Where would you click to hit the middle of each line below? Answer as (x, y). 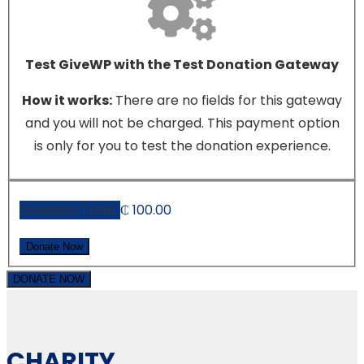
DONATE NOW (49, 279)
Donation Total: (70, 210)
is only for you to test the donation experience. (182, 145)
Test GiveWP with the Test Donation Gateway (182, 64)
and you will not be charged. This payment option (182, 123)
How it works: (67, 100)
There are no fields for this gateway (227, 100)
